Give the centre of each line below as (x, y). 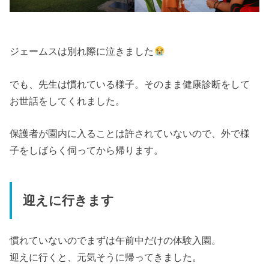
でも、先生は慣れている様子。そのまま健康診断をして (130, 84)
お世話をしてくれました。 (68, 101)
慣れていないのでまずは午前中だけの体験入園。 (116, 240)
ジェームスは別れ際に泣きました (82, 51)
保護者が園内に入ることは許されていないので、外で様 (130, 134)
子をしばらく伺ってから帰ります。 (87, 150)
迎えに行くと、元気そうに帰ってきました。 (106, 257)
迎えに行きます (68, 200)
